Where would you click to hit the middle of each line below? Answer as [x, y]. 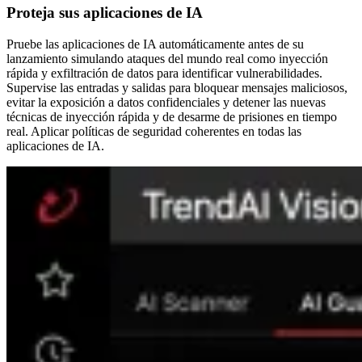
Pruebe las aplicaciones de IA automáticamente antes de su [155, 44]
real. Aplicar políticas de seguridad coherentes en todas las [154, 131]
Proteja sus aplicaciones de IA [105, 12]
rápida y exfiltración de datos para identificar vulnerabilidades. [164, 73]
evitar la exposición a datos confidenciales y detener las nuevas [166, 102]
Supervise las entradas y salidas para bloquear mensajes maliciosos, [177, 87]
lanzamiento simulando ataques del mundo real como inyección [167, 58]
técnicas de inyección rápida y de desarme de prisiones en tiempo [172, 116]
